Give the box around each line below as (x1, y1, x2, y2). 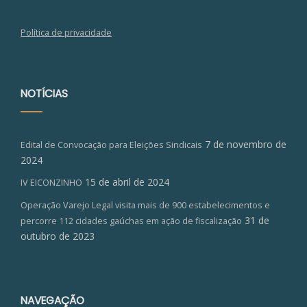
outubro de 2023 (21, 230, 95, 243)
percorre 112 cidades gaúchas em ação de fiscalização (21, 215, 242, 228)
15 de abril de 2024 (85, 175, 169, 189)
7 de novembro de (205, 138, 286, 151)
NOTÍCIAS (21, 86, 68, 101)
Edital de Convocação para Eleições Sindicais (21, 139, 202, 151)
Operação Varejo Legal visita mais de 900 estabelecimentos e (21, 199, 270, 212)
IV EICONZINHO (21, 177, 82, 189)
